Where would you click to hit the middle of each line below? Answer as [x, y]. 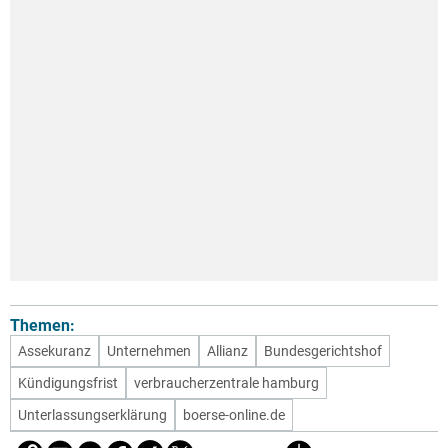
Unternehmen [149, 351]
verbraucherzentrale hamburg [226, 383]
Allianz [227, 351]
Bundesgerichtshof [323, 351]
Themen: [42, 326]
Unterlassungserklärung [92, 415]
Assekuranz [54, 351]
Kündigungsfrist [68, 383]
